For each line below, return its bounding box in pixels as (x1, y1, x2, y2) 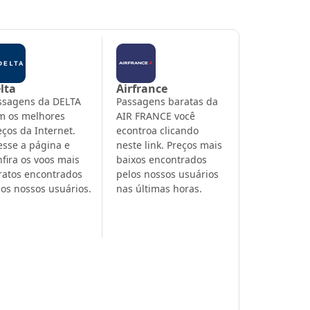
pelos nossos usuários (116, 167, 219, 181)
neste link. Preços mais (116, 138, 223, 152)
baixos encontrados (116, 152, 208, 166)
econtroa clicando (116, 123, 199, 137)
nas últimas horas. (116, 181, 203, 195)
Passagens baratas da (116, 94, 219, 108)
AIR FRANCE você (116, 109, 196, 122)
